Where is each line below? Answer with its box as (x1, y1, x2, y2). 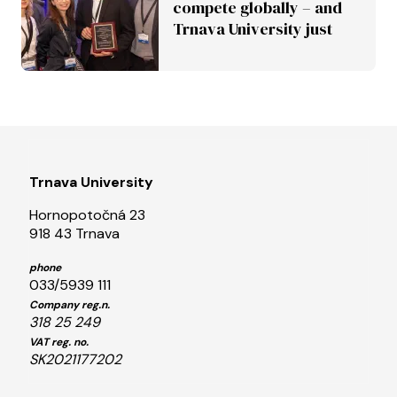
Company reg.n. (29, 297, 110, 312)
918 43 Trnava (29, 223, 120, 243)
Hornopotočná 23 (29, 205, 145, 224)
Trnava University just (173, 17, 332, 40)
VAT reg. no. (29, 334, 89, 349)
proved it (173, 38, 239, 61)
